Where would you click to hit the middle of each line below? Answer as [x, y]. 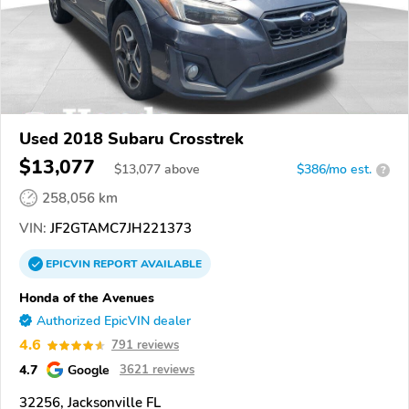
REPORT [115, 264]
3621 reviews [157, 370]
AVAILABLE [170, 264]
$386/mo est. [334, 170]
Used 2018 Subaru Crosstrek [131, 139]
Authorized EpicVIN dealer [114, 321]
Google [89, 370]
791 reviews [145, 346]
